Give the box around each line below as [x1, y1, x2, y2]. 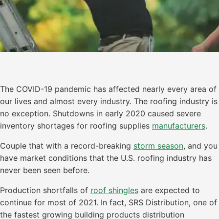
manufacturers [152, 121, 205, 131]
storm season [133, 141, 183, 151]
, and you [183, 141, 218, 151]
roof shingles [90, 185, 138, 195]
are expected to [138, 185, 200, 195]
